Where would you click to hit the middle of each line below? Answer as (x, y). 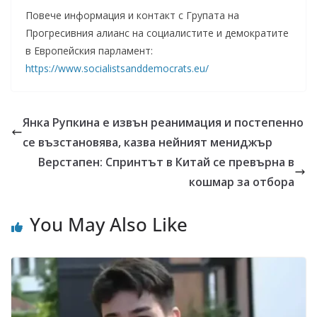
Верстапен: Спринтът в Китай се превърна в (166, 162)
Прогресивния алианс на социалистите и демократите (157, 33)
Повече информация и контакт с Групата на (132, 15)
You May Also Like (109, 224)
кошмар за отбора (242, 182)
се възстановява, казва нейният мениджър (148, 142)
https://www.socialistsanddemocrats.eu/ (117, 68)
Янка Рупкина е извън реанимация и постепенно (163, 122)
